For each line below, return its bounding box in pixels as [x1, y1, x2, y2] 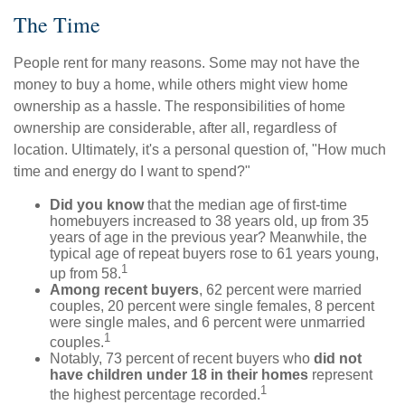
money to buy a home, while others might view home [14, 76, 348, 92]
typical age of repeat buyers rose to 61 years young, [50, 245, 379, 261]
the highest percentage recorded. [50, 387, 260, 403]
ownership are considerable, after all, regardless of [14, 119, 336, 136]
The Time [14, 9, 100, 39]
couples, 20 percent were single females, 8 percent [50, 297, 374, 314]
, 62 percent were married [199, 281, 362, 297]
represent [308, 367, 372, 383]
